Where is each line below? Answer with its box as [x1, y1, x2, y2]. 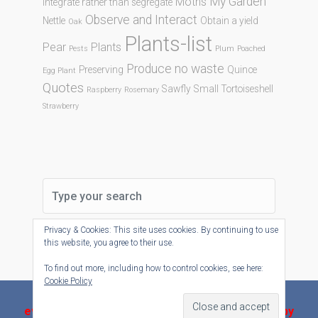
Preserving [79, 64, 124, 76]
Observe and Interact [85, 13, 197, 28]
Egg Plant [43, 66, 76, 76]
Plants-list [124, 32, 212, 57]
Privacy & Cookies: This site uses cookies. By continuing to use [44, 225, 278, 235]
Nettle [43, 15, 65, 27]
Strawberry [43, 102, 79, 111]
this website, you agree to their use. [44, 238, 174, 248]
